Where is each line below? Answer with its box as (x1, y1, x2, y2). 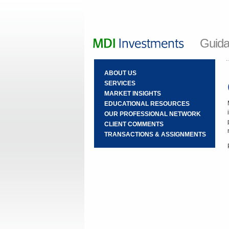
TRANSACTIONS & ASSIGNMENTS (104, 131, 206, 138)
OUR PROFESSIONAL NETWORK (104, 110, 201, 118)
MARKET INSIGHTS (104, 90, 161, 97)
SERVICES (104, 80, 135, 87)
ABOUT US (104, 70, 136, 77)
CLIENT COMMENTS (104, 121, 164, 128)
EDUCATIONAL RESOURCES (104, 100, 190, 107)
